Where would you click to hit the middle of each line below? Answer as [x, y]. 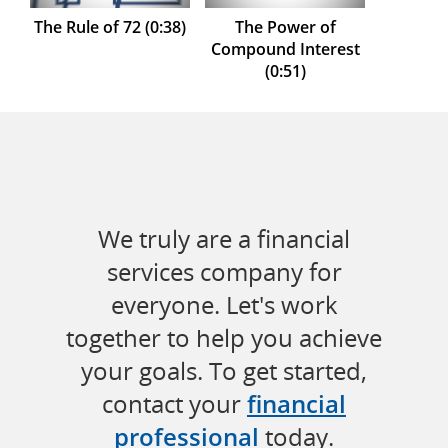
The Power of [285, 27]
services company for [224, 272]
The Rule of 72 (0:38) [110, 27]
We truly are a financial [224, 239]
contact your [174, 404]
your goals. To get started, [224, 371]
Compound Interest [285, 49]
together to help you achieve [224, 338]
